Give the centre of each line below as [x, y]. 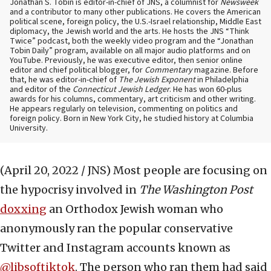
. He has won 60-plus [206, 90]
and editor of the [41, 90]
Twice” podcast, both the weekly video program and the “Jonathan [132, 41]
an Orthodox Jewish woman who [135, 209]
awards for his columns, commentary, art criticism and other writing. [133, 100]
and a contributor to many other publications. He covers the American [135, 12]
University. [29, 129]
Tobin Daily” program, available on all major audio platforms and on [130, 51]
